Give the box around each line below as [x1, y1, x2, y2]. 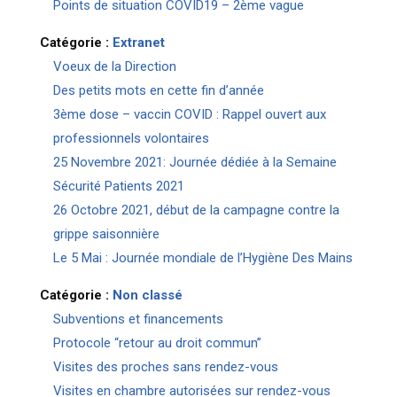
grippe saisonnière [52, 226, 160, 242]
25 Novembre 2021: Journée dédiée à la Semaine [52, 154, 337, 170]
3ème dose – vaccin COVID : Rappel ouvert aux [52, 106, 326, 122]
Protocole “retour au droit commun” [52, 335, 261, 351]
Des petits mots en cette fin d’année [52, 82, 264, 98]
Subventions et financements [52, 311, 223, 327]
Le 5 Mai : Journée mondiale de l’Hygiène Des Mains [52, 250, 353, 266]
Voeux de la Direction [52, 58, 176, 74]
